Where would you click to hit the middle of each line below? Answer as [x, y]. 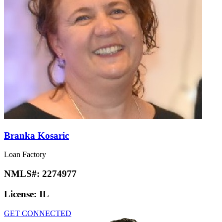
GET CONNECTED [38, 213]
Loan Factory [25, 155]
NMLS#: [23, 174]
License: [22, 194]
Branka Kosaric [36, 135]
